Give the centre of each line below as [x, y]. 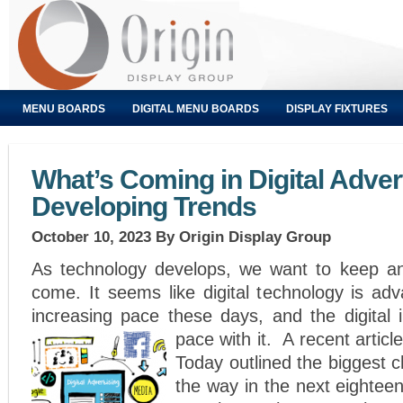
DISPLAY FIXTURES [337, 109]
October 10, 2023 [91, 237]
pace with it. [229, 339]
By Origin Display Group [241, 237]
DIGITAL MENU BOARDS [196, 109]
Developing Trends [144, 206]
